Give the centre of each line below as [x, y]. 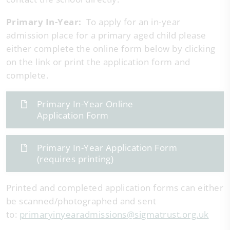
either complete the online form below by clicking [111, 49]
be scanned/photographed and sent [81, 201]
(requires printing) [75, 159]
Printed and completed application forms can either [115, 188]
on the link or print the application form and [98, 62]
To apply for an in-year [132, 22]
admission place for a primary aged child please [106, 35]
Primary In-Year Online [85, 104]
